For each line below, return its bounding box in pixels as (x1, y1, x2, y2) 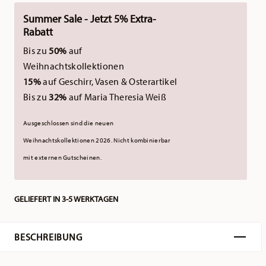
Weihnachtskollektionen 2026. (23, 136, 114, 145)
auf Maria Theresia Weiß (68, 91, 166, 103)
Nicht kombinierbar (113, 136, 171, 145)
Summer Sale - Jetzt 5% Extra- (23, 12, 156, 26)
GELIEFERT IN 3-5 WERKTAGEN (14, 194, 118, 205)
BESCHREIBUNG (14, 231, 83, 243)
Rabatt (23, 25, 53, 39)
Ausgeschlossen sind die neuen (23, 119, 114, 128)
